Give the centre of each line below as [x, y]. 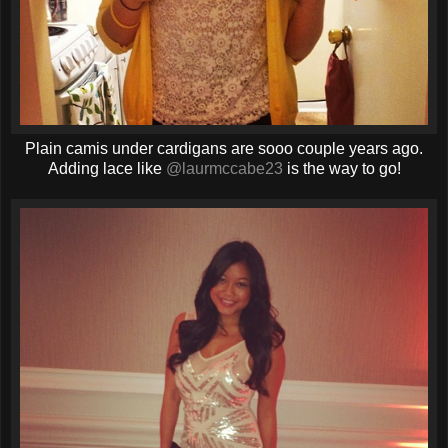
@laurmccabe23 [224, 169]
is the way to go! [341, 169]
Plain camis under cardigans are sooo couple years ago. [224, 149]
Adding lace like [106, 169]
